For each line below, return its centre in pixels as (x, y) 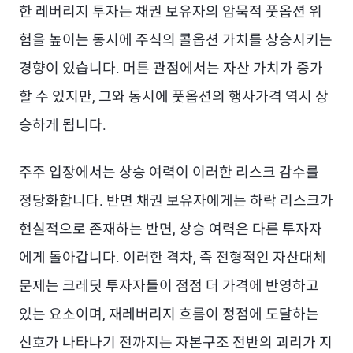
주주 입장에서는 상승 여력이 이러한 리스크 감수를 (169, 172)
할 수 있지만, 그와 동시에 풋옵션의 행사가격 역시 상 (174, 97)
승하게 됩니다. (63, 125)
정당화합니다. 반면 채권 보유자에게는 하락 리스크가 (176, 201)
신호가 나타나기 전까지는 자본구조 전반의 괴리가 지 (176, 342)
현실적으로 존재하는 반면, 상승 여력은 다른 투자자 (171, 229)
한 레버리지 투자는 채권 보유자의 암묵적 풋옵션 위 (171, 11)
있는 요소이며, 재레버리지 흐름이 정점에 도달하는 (169, 314)
